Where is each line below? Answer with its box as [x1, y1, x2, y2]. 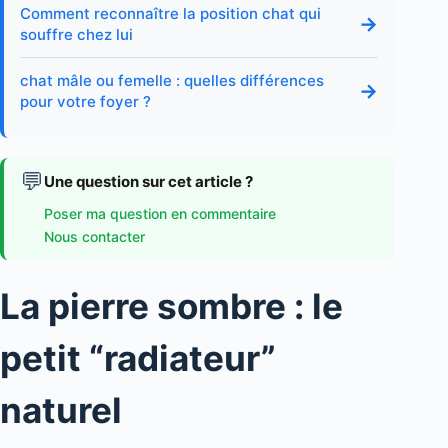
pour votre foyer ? [20, 92, 151, 112]
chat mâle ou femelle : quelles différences [20, 71, 324, 91]
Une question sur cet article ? [44, 172, 253, 192]
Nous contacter [44, 228, 145, 246]
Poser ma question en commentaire [44, 205, 276, 223]
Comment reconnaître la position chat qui [20, 4, 321, 24]
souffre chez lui [20, 25, 133, 45]
